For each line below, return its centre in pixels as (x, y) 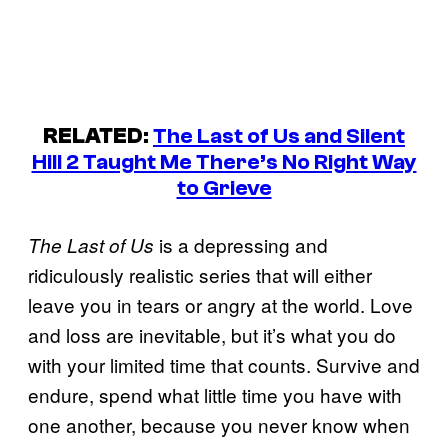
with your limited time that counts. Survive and (224, 365)
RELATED (93, 136)
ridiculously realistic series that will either (200, 275)
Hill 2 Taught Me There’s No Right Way (224, 162)
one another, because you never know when (219, 425)
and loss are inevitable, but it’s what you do (212, 335)
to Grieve (224, 188)
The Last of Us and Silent (279, 136)
